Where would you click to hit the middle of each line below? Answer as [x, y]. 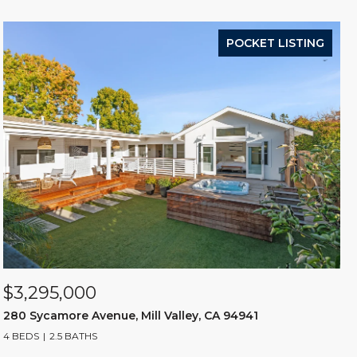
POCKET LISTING [275, 43]
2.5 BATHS [73, 336]
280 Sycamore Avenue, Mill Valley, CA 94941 [131, 316]
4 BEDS [21, 336]
